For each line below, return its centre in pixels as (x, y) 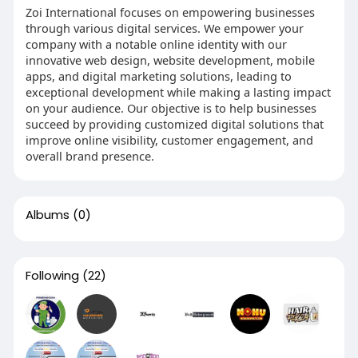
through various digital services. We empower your (164, 28)
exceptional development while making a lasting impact (178, 92)
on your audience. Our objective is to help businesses (171, 108)
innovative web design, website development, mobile (170, 60)
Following (52, 275)
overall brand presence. (89, 156)
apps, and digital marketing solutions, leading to (158, 76)
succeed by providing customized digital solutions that (174, 124)
